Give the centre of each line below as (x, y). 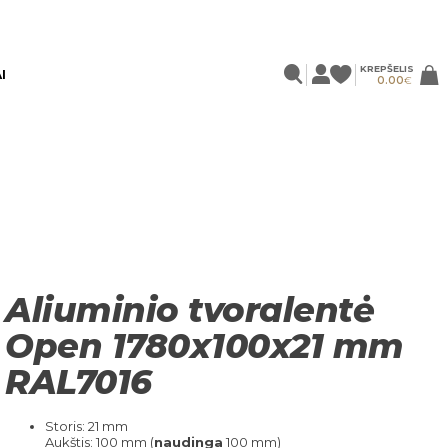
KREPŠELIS (387, 68)
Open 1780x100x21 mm (204, 345)
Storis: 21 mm (86, 425)
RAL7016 (78, 381)
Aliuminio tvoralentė (189, 309)
